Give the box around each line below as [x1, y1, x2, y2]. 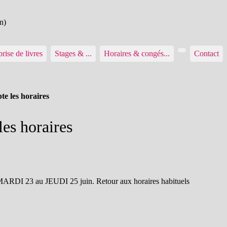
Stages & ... [55, 49, 92, 58]
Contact [194, 49, 219, 58]
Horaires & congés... [104, 49, 170, 58]
